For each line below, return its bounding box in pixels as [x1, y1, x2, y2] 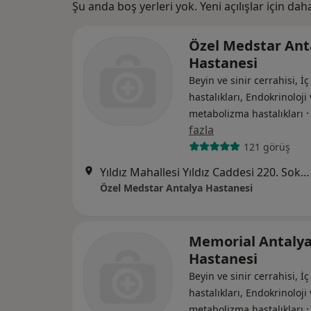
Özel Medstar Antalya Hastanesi [100, 181, 253, 195]
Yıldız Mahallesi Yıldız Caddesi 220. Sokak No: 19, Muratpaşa [301, 165, 310, 180]
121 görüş [243, 140, 290, 153]
